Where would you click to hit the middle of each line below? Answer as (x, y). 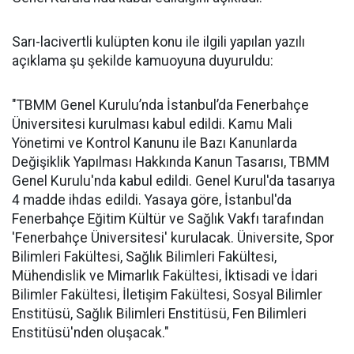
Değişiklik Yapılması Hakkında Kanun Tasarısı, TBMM (171, 162)
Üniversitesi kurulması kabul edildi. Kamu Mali (152, 124)
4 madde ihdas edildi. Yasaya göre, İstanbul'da (152, 200)
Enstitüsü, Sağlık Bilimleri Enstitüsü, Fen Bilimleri (159, 314)
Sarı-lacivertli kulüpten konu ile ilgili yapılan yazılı (158, 42)
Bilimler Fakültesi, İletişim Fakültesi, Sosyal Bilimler (167, 295)
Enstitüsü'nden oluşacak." (90, 333)
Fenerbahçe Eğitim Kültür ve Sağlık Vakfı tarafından (168, 219)
